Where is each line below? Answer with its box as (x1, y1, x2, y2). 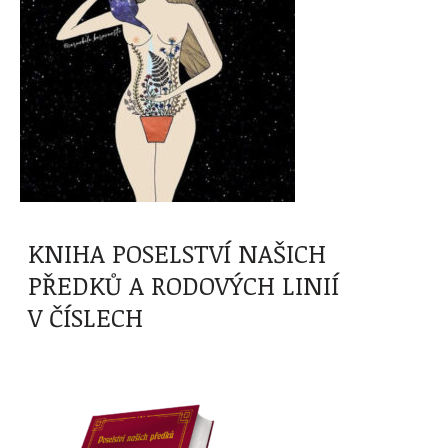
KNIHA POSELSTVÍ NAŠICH (28, 236, 326, 271)
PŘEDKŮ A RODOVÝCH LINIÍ (28, 268, 339, 303)
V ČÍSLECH (28, 300, 143, 335)
